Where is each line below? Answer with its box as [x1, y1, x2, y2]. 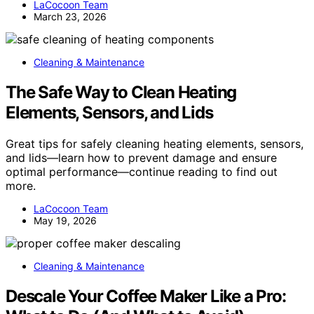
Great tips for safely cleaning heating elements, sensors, [6, 137, 303, 151]
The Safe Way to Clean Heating [6, 82, 237, 103]
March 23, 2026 [34, 11, 107, 23]
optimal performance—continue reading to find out [6, 165, 278, 179]
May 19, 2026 [34, 214, 97, 227]
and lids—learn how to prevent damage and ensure [6, 151, 277, 165]
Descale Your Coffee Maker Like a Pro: [6, 286, 286, 307]
